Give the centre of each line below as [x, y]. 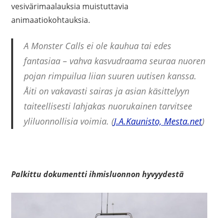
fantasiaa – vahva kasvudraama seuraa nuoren [115, 61]
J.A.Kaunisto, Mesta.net [158, 121]
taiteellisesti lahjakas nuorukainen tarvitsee [108, 106]
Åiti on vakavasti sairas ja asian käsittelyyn [107, 91]
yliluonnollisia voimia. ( [69, 121]
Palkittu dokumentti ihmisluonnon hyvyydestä [97, 174]
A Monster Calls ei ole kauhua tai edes [98, 45]
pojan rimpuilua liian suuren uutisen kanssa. [110, 76]
